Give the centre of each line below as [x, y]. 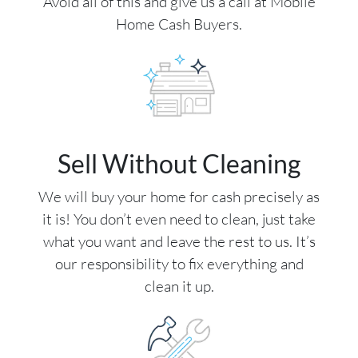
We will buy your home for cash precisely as [179, 197]
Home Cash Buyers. [179, 24]
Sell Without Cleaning [179, 164]
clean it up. [179, 286]
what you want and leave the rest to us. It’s [179, 242]
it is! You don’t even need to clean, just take [179, 219]
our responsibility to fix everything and [179, 264]
